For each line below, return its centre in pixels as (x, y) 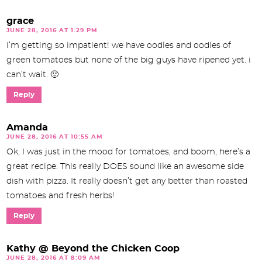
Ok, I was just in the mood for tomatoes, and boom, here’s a (128, 152)
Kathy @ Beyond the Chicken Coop (93, 248)
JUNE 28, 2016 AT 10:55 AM (55, 137)
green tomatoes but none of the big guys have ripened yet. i (129, 60)
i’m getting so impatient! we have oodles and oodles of (119, 45)
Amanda (27, 127)
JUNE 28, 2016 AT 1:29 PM (52, 30)
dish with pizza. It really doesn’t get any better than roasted (127, 181)
